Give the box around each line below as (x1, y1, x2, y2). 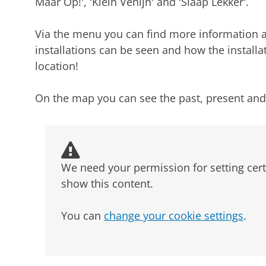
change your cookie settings (103, 208, 243, 223)
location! (34, 59, 78, 74)
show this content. (61, 176, 153, 191)
